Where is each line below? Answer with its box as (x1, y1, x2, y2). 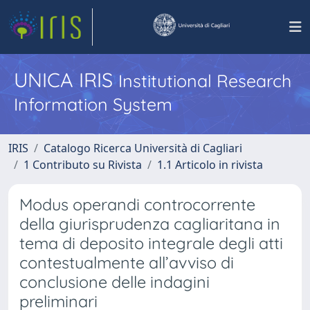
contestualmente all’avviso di (19, 253, 234, 273)
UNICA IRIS (14, 67, 118, 92)
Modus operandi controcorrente (19, 194, 255, 215)
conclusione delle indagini (19, 272, 210, 292)
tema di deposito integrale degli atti (19, 233, 283, 253)
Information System (14, 93, 172, 115)
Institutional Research (118, 70, 291, 91)
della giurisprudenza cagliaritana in (19, 214, 280, 234)
